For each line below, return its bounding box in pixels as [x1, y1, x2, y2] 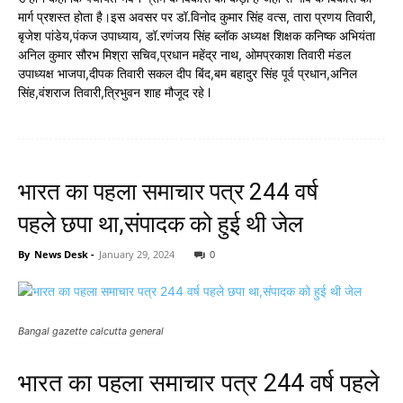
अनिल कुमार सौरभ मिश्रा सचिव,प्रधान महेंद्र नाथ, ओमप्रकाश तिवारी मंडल [18, 47, 351, 62]
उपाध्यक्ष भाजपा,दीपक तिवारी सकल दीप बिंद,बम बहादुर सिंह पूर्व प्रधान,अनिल [18, 66, 357, 81]
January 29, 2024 [99, 247, 175, 261]
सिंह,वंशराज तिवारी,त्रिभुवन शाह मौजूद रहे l [18, 85, 210, 100]
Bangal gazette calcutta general [18, 325, 164, 337]
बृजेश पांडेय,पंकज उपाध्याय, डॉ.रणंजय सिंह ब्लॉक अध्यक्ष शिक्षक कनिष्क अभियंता [18, 28, 375, 43]
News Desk [34, 247, 88, 261]
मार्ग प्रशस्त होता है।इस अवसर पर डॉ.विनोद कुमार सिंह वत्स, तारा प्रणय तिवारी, [18, 9, 376, 24]
